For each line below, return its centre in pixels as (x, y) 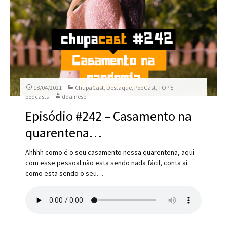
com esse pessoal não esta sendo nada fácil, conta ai (107, 163)
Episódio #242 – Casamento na (109, 116)
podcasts (37, 97)
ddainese (74, 97)
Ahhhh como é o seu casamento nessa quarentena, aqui (110, 152)
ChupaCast (90, 87)
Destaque (119, 87)
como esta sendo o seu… (65, 173)
